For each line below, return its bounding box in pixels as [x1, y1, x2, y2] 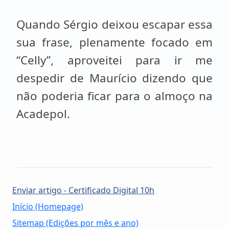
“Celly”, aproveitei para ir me [16, 52, 213, 68]
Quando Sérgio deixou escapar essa [16, 16, 213, 32]
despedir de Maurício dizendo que [16, 70, 213, 86]
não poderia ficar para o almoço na [16, 88, 213, 104]
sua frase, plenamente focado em [16, 34, 213, 50]
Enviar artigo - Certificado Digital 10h [12, 185, 154, 196]
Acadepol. [16, 106, 70, 122]
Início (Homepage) [12, 201, 83, 212]
